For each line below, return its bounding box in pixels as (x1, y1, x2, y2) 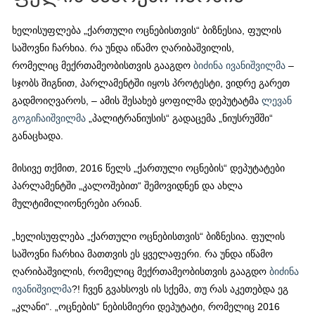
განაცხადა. (12, 130, 64, 141)
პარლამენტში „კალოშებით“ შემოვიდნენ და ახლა (12, 181, 243, 192)
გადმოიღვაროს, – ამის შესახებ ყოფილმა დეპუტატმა (12, 95, 262, 106)
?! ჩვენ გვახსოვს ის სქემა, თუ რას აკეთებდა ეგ (72, 284, 289, 295)
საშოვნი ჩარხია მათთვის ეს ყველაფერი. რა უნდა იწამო (12, 249, 274, 260)
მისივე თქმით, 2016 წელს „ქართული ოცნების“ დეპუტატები (12, 163, 285, 174)
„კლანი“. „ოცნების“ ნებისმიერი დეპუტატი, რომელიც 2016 (12, 302, 281, 313)
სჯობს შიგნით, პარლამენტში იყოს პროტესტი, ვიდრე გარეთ (12, 77, 290, 89)
